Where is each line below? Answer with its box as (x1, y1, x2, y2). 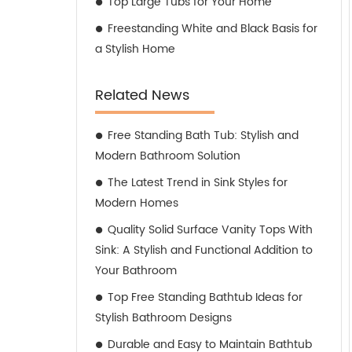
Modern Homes (95, 194, 178, 212)
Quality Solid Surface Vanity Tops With (108, 221, 313, 239)
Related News (95, 84, 189, 107)
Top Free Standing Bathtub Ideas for (108, 288, 302, 306)
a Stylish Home (95, 40, 175, 58)
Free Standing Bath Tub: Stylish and (108, 126, 299, 145)
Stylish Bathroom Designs (95, 309, 232, 327)
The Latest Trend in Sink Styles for (108, 174, 288, 192)
